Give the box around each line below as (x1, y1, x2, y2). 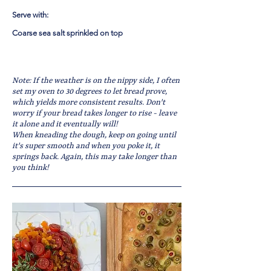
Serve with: (12, 10, 48, 19)
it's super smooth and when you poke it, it (12, 142, 160, 151)
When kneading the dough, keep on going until (12, 131, 176, 140)
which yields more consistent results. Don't (12, 98, 165, 107)
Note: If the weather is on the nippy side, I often (12, 76, 180, 85)
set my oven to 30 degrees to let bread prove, (12, 87, 167, 96)
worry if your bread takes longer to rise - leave (12, 109, 177, 118)
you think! (12, 163, 49, 172)
